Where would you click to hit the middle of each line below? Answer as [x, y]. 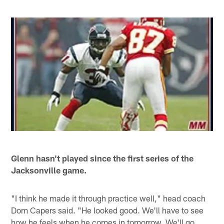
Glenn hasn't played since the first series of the [102, 158]
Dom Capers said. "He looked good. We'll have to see [107, 210]
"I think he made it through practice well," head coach [108, 198]
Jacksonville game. [49, 170]
